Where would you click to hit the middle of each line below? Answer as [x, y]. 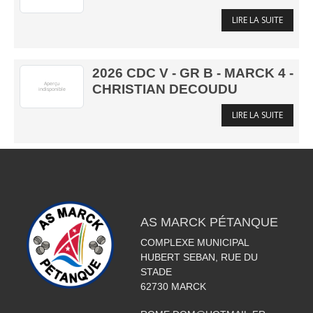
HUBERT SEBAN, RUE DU [199, 257]
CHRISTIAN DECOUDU [165, 89]
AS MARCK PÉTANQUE [209, 222]
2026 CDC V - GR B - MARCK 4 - [193, 73]
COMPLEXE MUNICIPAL [194, 242]
